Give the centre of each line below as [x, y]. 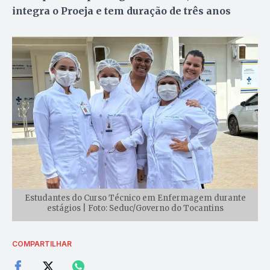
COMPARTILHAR [42, 243]
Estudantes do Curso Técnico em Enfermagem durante [135, 198]
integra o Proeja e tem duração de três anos [121, 11]
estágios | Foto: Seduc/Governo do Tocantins [135, 208]
